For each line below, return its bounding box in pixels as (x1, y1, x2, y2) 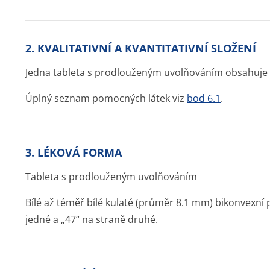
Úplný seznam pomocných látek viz (25, 92, 187, 105)
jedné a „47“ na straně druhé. (25, 213, 158, 226)
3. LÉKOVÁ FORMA (25, 145, 122, 160)
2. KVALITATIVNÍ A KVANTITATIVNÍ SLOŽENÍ (25, 41, 256, 55)
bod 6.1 (187, 92, 221, 105)
